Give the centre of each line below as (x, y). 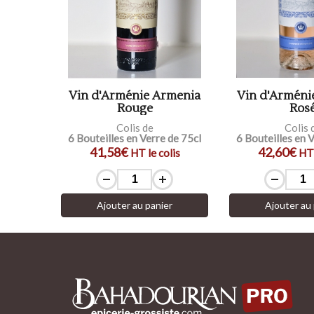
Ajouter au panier (135, 205)
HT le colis (155, 152)
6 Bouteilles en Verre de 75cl (135, 138)
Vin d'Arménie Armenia (135, 96)
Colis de (135, 127)
